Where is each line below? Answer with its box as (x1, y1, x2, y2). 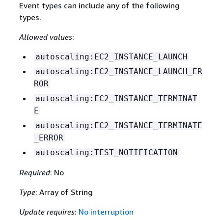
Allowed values (19, 32, 72, 42)
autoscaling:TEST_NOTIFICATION (35, 148, 178, 158)
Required (19, 167, 50, 178)
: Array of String (35, 187, 93, 197)
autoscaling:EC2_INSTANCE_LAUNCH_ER (35, 67, 202, 77)
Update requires (19, 207, 75, 217)
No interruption (78, 207, 134, 217)
